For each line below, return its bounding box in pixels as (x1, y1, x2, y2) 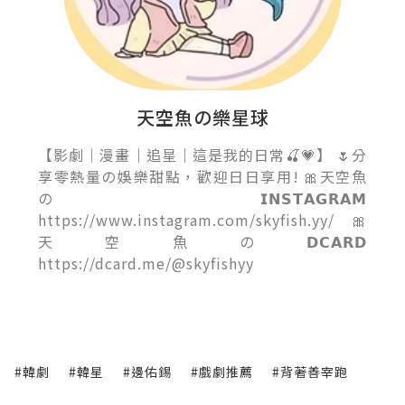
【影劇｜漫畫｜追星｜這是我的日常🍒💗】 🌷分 (38, 144, 367, 166)
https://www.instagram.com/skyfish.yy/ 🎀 (38, 209, 367, 231)
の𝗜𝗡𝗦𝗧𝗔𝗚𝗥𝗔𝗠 (38, 187, 367, 210)
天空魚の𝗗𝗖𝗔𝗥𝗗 (38, 231, 367, 253)
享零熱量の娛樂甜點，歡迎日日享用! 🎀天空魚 (38, 165, 367, 188)
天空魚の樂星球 (136, 104, 269, 131)
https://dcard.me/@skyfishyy (38, 252, 254, 275)
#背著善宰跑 (272, 363, 348, 381)
